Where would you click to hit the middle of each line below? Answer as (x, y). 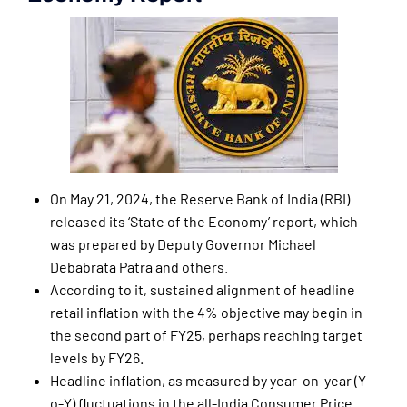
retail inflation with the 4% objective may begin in (206, 313)
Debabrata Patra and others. (139, 267)
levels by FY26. (97, 358)
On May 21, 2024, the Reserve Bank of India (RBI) (200, 199)
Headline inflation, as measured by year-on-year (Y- (210, 381)
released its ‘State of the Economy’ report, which (204, 222)
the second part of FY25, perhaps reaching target (206, 335)
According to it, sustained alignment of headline (203, 290)
